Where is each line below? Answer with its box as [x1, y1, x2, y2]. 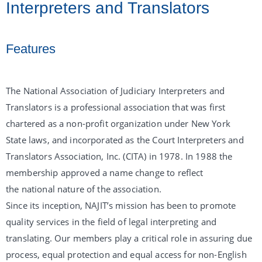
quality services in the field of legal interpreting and [6, 216, 217, 227]
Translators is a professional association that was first [6, 101, 226, 113]
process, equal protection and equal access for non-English [6, 249, 247, 260]
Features [6, 42, 56, 56]
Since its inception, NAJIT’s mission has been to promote [6, 199, 236, 211]
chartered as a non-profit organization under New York [6, 118, 230, 129]
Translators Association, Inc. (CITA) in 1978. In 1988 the [6, 150, 233, 162]
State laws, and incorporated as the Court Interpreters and [6, 134, 244, 146]
